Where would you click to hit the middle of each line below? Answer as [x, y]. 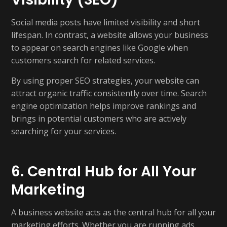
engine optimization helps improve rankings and [104, 106]
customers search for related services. [83, 60]
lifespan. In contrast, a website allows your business [110, 35]
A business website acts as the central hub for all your [113, 212]
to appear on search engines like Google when [100, 48]
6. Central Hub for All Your [104, 172]
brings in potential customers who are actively [99, 119]
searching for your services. [64, 131]
